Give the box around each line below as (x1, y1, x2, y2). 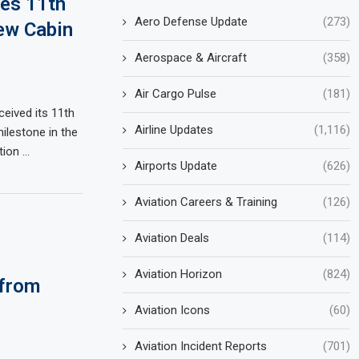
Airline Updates (135, 122, 214, 137)
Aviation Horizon (135, 266, 223, 281)
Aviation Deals (135, 230, 210, 245)
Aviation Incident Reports (135, 338, 268, 353)
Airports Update (135, 158, 218, 173)
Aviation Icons (135, 302, 211, 317)
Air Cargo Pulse (135, 86, 217, 101)
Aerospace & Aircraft (135, 50, 248, 65)
